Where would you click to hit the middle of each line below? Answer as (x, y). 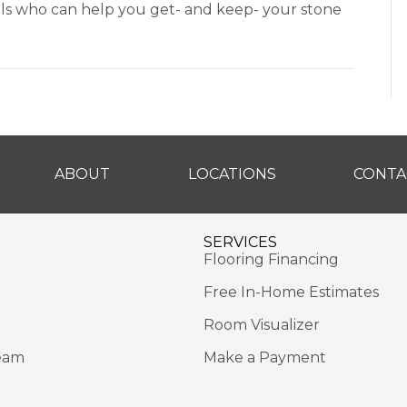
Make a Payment (265, 358)
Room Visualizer (262, 325)
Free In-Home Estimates (291, 293)
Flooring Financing (271, 260)
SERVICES (240, 243)
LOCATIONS (232, 174)
